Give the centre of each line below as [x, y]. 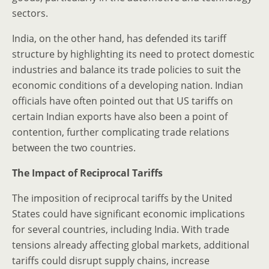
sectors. [30, 13]
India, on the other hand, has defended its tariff [119, 38]
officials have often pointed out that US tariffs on [122, 101]
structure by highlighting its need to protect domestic [133, 54]
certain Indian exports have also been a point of [120, 116]
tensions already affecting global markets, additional [131, 245]
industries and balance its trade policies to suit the [126, 70]
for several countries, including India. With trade [121, 229]
